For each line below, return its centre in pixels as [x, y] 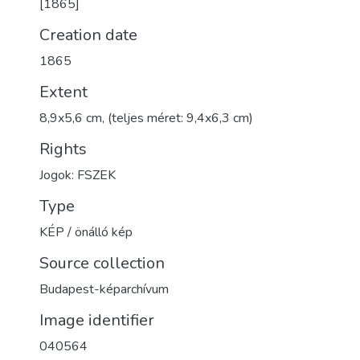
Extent [63, 92]
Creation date [88, 35]
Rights [63, 149]
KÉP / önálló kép [86, 232]
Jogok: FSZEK [78, 175]
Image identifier [97, 320]
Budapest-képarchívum [104, 289]
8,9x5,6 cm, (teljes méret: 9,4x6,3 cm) [146, 118]
